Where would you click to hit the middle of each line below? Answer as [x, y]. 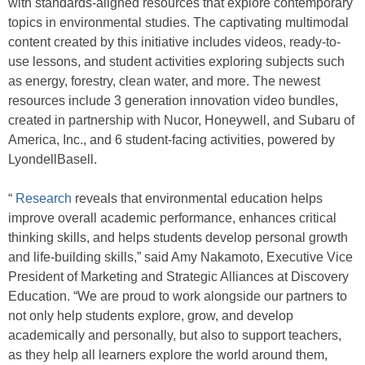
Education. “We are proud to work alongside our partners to [178, 296]
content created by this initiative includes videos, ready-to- [174, 42]
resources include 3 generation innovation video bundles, [173, 101]
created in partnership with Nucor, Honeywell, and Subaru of [181, 120]
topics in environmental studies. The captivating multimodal [178, 22]
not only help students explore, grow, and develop [151, 316]
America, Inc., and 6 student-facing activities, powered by [172, 140]
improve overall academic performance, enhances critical [172, 218]
